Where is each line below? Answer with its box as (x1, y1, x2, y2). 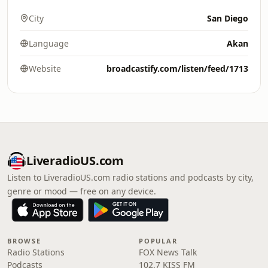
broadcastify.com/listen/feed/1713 (106, 63, 248, 74)
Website (29, 63, 61, 74)
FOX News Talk (139, 246, 197, 258)
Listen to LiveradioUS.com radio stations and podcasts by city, (7, 172, 254, 183)
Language (29, 38, 69, 49)
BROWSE (7, 236, 41, 245)
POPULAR (139, 236, 178, 245)
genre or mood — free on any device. (7, 185, 156, 197)
